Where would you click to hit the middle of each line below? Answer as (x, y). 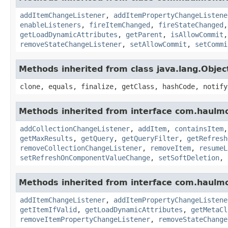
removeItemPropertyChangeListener (85, 219)
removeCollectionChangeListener (81, 148)
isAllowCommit (197, 34)
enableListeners (50, 25)
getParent (144, 34)
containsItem (199, 129)
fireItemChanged (120, 25)
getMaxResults (46, 138)
